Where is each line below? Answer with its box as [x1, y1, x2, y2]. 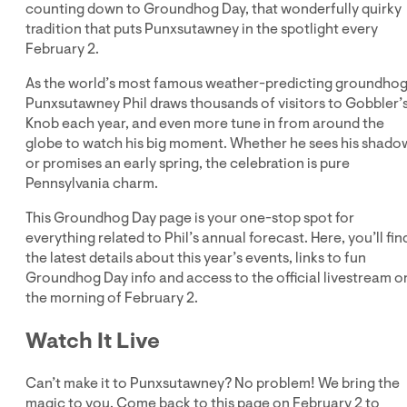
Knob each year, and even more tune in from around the [25, 113, 384, 134]
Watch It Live [25, 325, 160, 355]
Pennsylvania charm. [25, 173, 158, 194]
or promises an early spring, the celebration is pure [25, 153, 350, 174]
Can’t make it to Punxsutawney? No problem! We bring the [25, 372, 400, 393]
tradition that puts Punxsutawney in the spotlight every [25, 18, 378, 39]
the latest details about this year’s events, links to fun [25, 247, 366, 268]
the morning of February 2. [25, 287, 198, 308]
